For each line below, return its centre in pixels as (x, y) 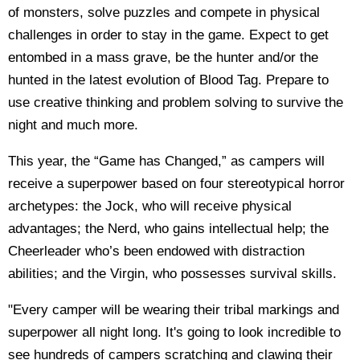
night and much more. (73, 125)
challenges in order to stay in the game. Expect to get (168, 35)
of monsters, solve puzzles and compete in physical (164, 12)
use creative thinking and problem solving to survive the (176, 102)
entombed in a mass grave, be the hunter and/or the (163, 57)
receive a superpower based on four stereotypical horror (176, 184)
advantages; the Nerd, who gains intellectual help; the (168, 229)
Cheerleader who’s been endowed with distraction (156, 251)
